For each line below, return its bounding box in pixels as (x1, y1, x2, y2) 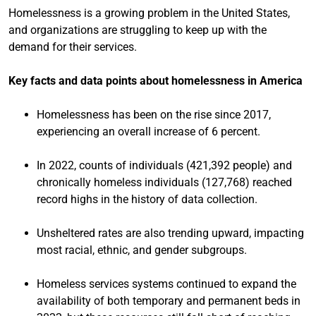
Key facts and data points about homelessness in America (8, 73, 303, 87)
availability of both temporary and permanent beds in (37, 293, 300, 308)
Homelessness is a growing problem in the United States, (8, 6, 290, 20)
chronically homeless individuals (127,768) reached (37, 175, 292, 189)
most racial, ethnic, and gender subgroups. (37, 243, 247, 257)
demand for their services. (8, 39, 137, 54)
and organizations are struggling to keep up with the (8, 23, 267, 37)
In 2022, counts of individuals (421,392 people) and (37, 158, 292, 172)
